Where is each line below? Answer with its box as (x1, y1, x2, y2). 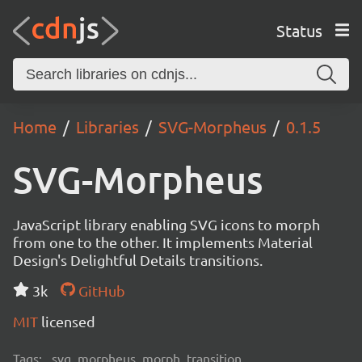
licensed (41, 313, 95, 330)
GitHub (74, 282, 125, 299)
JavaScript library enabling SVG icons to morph (13, 216, 320, 233)
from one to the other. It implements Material (13, 234, 313, 250)
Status (276, 19, 322, 40)
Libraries (76, 116, 139, 137)
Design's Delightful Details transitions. (13, 251, 263, 268)
